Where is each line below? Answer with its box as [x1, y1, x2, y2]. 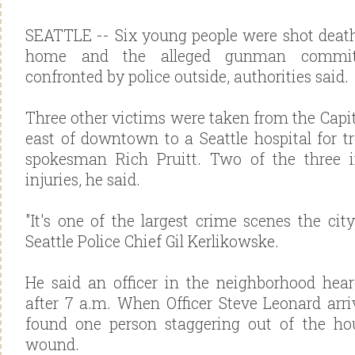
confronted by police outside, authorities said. [25, 67, 349, 86]
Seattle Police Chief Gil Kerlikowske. [25, 231, 279, 251]
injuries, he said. [25, 170, 140, 189]
